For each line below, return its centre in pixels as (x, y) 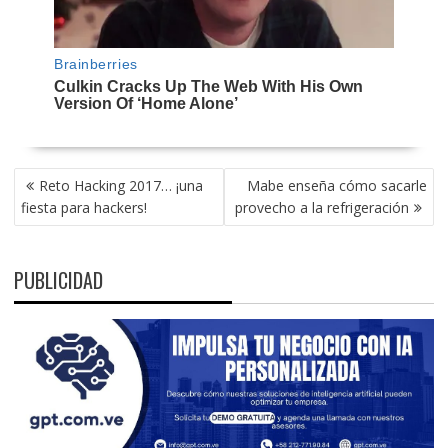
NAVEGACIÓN (59, 177)
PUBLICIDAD (58, 279)
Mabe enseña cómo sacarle (337, 185)
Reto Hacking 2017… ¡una (120, 185)
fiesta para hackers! (83, 207)
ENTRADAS (51, 221)
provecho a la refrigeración (322, 207)
